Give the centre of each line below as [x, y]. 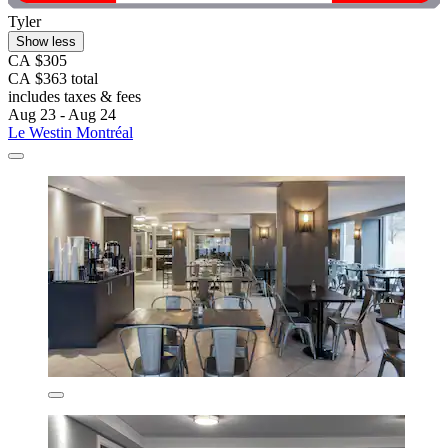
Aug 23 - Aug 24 [62, 115]
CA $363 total [53, 79]
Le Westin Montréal [70, 133]
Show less [46, 42]
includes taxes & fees [74, 97]
